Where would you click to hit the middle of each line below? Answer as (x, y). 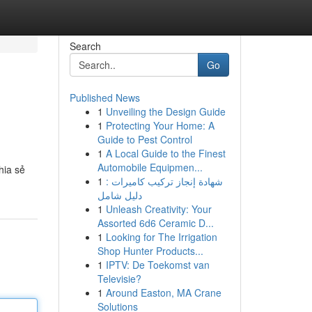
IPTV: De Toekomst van (157, 265)
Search (85, 46)
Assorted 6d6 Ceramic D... (155, 223)
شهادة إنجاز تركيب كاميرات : (164, 181)
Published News (104, 97)
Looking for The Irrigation (161, 237)
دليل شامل (119, 195)
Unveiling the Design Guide (165, 111)
